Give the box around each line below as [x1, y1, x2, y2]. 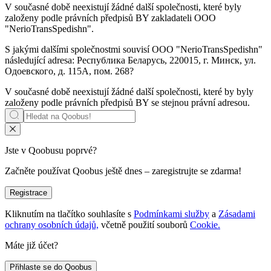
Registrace [10, 188, 47, 198]
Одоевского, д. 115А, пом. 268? [5, 66, 134, 77]
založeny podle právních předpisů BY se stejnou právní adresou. [5, 97, 250, 108]
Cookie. [190, 220, 220, 230]
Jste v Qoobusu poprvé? [5, 145, 97, 156]
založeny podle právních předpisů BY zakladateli [5, 13, 194, 24]
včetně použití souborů [101, 220, 188, 230]
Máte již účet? [5, 240, 58, 251]
